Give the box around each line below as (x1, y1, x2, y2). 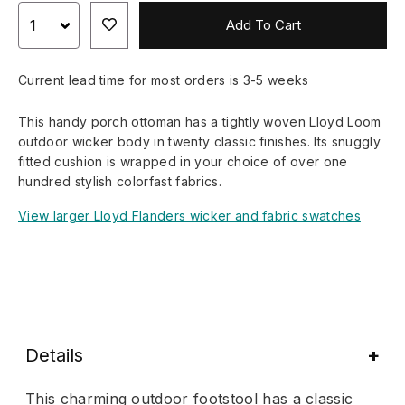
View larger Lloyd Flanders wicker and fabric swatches (18, 207, 361, 223)
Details (25, 344, 83, 366)
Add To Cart (225, 16, 301, 34)
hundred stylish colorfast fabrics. (18, 173, 221, 189)
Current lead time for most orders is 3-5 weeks (18, 71, 309, 88)
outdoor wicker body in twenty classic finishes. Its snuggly (18, 133, 381, 149)
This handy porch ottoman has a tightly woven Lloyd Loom (18, 113, 381, 129)
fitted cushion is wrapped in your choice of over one (18, 153, 348, 169)
